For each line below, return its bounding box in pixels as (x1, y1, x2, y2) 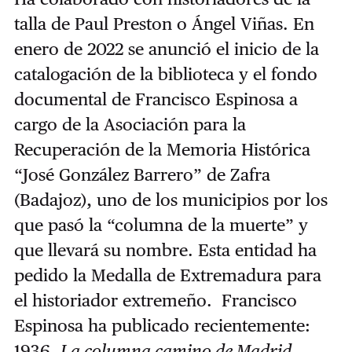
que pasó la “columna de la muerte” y (13, 214, 308, 235)
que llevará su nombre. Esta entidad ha (13, 239, 317, 260)
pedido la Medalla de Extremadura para (13, 264, 321, 285)
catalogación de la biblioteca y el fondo (13, 63, 317, 84)
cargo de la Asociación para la (13, 113, 246, 134)
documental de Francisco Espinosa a (13, 88, 298, 109)
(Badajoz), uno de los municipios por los (13, 189, 328, 210)
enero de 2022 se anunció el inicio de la (13, 38, 319, 59)
